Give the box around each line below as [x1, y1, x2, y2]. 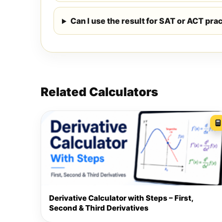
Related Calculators [41, 85, 158, 100]
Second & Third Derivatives [49, 203, 149, 213]
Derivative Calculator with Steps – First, [49, 193, 193, 203]
